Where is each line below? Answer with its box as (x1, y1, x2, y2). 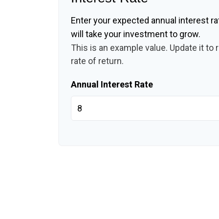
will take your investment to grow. (71, 29, 200, 39)
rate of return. (71, 56, 124, 66)
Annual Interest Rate (71, 79, 153, 89)
